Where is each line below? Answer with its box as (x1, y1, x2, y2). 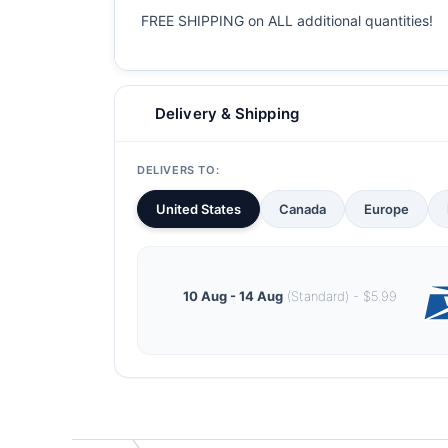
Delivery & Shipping (155, 104, 299, 123)
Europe (364, 201, 409, 217)
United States (156, 201, 241, 217)
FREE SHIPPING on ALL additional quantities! (141, 12, 433, 29)
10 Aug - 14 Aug (182, 287, 283, 304)
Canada (279, 201, 326, 217)
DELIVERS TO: (137, 163, 220, 177)
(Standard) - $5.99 (282, 287, 397, 304)
